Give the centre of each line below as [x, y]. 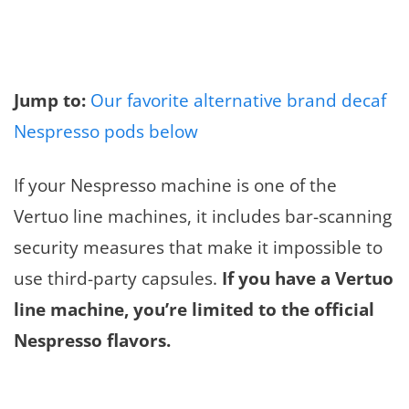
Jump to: [52, 100]
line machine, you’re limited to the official [194, 309]
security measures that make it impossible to [198, 247]
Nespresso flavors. [92, 341]
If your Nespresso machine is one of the [175, 185]
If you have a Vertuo [305, 278]
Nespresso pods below [106, 131]
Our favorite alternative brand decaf [238, 100]
